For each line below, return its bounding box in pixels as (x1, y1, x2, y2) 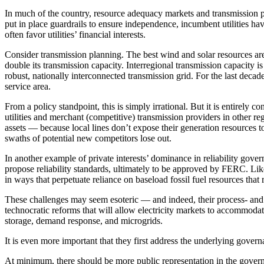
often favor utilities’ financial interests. (5, 29, 146, 40)
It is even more (5, 236, 60, 246)
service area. (5, 81, 51, 92)
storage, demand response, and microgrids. (5, 216, 163, 226)
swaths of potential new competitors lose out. (5, 133, 171, 144)
